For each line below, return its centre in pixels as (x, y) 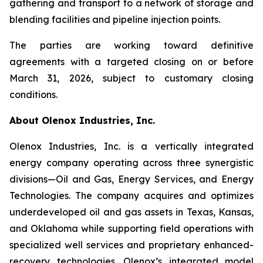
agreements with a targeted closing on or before (131, 62)
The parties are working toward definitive (131, 45)
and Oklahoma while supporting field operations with (131, 228)
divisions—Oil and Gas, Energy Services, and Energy (131, 179)
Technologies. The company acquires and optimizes (131, 195)
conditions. (33, 95)
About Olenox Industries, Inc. (82, 120)
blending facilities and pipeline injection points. (115, 19)
